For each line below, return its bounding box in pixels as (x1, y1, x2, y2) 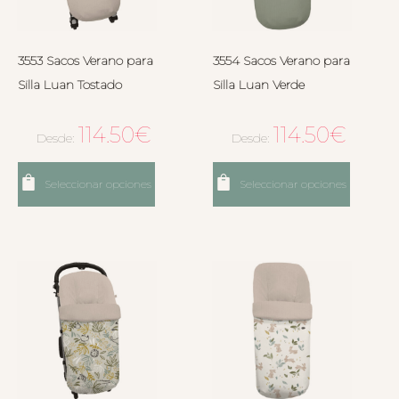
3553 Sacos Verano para (17, 53, 153, 69)
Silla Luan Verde (212, 77, 305, 94)
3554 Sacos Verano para (212, 53, 350, 69)
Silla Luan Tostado (17, 77, 122, 94)
